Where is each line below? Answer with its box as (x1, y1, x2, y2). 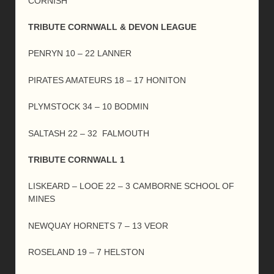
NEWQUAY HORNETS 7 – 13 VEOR (28, 220, 168, 231)
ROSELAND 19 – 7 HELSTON (28, 247, 144, 257)
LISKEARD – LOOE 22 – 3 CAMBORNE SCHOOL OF (28, 181, 234, 191)
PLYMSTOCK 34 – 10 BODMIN (28, 102, 149, 112)
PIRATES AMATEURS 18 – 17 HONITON (28, 75, 186, 85)
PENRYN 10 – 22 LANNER (28, 48, 131, 59)
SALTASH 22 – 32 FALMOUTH (28, 128, 149, 138)
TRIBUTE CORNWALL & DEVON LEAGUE (28, 21, 196, 32)
